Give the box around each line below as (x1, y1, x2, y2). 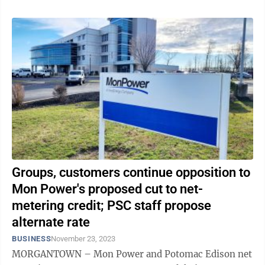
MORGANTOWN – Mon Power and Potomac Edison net (12, 248, 252, 260)
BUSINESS (12, 234, 51, 243)
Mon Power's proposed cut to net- (12, 182, 203, 196)
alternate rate (12, 215, 90, 230)
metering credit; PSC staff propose (12, 198, 211, 213)
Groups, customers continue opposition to (12, 165, 250, 180)
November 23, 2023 (51, 234, 116, 243)
